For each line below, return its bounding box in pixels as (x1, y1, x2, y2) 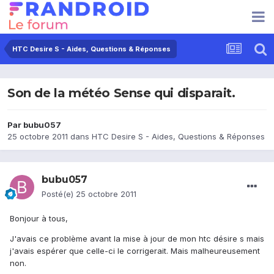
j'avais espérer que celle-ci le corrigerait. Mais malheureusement (10, 246, 260, 256)
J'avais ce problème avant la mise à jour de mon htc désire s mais (10, 234, 264, 244)
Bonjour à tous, (10, 213, 68, 224)
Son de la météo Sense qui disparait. (7, 86, 235, 101)
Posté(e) (42, 189, 76, 199)
